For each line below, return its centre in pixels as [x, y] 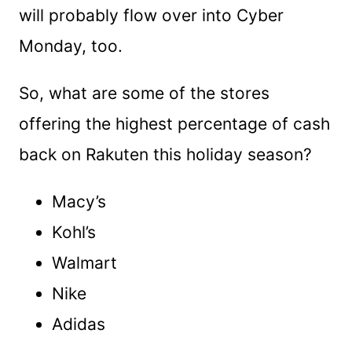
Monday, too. [71, 46]
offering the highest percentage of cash [174, 123]
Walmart [84, 262]
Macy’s [79, 201]
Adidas [79, 324]
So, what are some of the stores [144, 93]
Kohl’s [74, 232]
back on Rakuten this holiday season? [165, 154]
